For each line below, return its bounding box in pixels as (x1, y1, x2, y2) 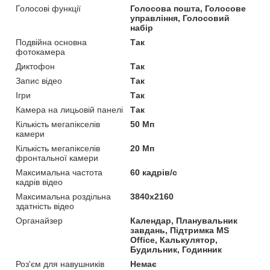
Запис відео (16, 76, 62, 86)
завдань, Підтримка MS (130, 225, 230, 236)
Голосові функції (16, 4, 81, 14)
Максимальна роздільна (16, 192, 111, 202)
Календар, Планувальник (130, 216, 238, 226)
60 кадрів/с (130, 168, 178, 178)
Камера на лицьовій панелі (16, 105, 123, 115)
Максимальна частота (16, 168, 102, 178)
